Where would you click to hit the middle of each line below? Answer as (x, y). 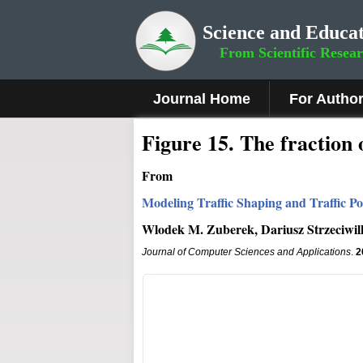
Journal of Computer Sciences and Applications (246, 252)
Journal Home (202, 99)
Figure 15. (191, 143)
